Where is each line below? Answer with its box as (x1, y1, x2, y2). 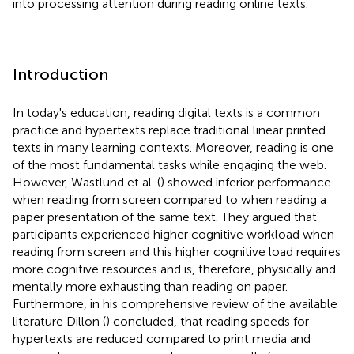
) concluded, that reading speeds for (106, 313, 309, 329)
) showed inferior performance (160, 174, 331, 190)
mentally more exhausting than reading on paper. (13, 278, 288, 294)
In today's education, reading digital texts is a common (13, 104, 320, 120)
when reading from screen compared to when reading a (13, 191, 326, 207)
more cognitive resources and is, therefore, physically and (13, 261, 336, 277)
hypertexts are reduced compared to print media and (13, 330, 311, 346)
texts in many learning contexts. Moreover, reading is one (13, 139, 333, 155)
